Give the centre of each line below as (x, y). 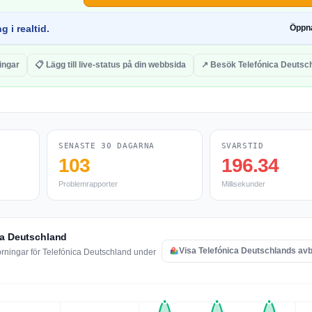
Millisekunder (243, 184)
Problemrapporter (88, 184)
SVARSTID (242, 146)
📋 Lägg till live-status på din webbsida (110, 65)
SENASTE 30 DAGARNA (107, 146)
